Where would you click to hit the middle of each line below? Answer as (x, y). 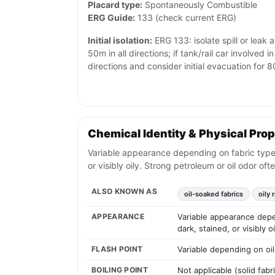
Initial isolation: (120, 41)
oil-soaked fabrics (214, 194)
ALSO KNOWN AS (124, 192)
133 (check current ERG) (186, 18)
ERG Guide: (111, 18)
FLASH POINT (117, 249)
